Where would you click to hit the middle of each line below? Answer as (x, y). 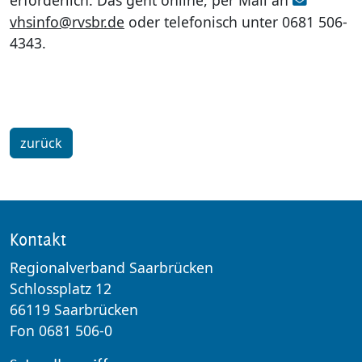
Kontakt (38, 239)
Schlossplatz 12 (61, 288)
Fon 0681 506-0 (61, 330)
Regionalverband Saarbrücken (112, 267)
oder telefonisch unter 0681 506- (236, 21)
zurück (41, 143)
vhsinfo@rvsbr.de (67, 21)
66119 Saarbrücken (74, 309)
